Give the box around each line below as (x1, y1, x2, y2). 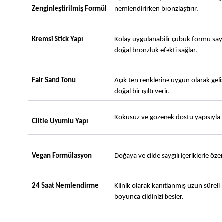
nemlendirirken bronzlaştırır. (114, 5, 198, 13)
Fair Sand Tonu (32, 76, 76, 84)
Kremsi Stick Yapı (32, 35, 83, 43)
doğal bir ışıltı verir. (114, 87, 169, 95)
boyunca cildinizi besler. (114, 193, 184, 201)
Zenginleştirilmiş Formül (32, 5, 107, 13)
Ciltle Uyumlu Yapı (32, 117, 88, 125)
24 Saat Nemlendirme (32, 182, 99, 190)
